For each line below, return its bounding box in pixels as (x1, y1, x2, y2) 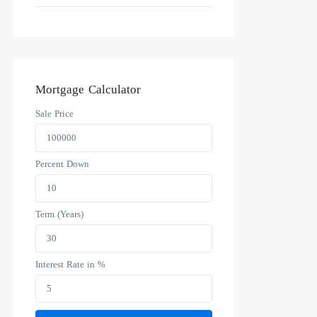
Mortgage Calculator (35, 77, 141, 100)
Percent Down (35, 154, 89, 173)
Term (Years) (35, 204, 83, 223)
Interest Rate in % (35, 255, 105, 273)
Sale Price (35, 104, 74, 122)
